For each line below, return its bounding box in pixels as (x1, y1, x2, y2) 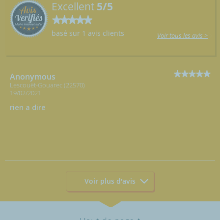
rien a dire (10, 102, 46, 112)
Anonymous (10, 71, 55, 82)
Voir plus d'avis (84, 176, 136, 186)
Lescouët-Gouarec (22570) (10, 80, 85, 89)
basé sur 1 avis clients (52, 28, 124, 38)
